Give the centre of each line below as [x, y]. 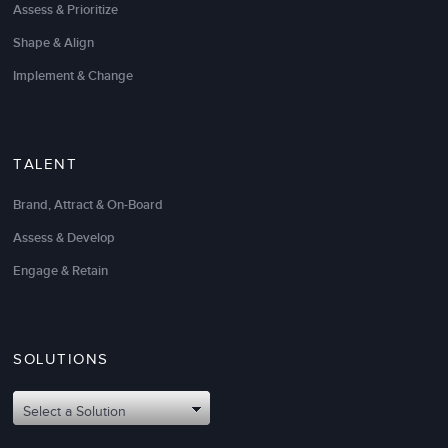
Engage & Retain [61, 271]
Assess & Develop [64, 238]
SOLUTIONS [61, 359]
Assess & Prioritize [66, 10]
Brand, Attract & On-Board [88, 205]
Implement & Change [73, 76]
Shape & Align [54, 43]
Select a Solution [75, 412]
